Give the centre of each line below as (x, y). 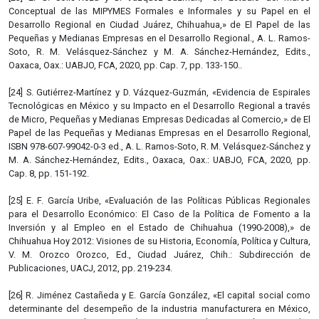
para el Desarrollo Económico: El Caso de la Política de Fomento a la (159, 214)
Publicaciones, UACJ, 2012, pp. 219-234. (90, 268)
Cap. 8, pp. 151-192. (49, 173)
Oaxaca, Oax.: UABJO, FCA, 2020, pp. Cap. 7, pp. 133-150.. (125, 65)
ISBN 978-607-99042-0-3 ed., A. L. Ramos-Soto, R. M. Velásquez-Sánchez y (159, 146)
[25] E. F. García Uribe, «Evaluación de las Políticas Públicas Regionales (159, 200)
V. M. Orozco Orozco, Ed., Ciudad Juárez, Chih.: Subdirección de (159, 254)
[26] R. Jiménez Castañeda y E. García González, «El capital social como (159, 295)
